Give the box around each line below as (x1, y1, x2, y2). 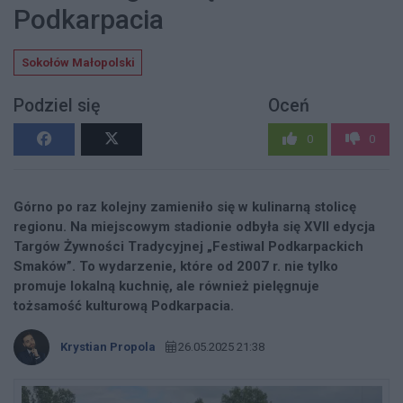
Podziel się (13, 95, 100, 117)
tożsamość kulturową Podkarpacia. (13, 297, 234, 314)
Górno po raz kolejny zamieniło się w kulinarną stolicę (13, 198, 356, 215)
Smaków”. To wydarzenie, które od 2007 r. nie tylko (13, 257, 338, 274)
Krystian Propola (59, 339, 156, 354)
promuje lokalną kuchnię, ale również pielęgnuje (13, 277, 319, 294)
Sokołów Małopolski (21, 55, 135, 69)
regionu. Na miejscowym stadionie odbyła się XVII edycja (13, 218, 375, 235)
